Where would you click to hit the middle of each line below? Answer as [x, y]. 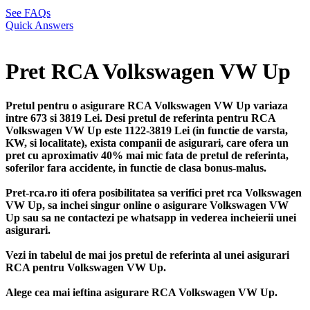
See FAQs [28, 13]
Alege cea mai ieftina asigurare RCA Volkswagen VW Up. [142, 292]
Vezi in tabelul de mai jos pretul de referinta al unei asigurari [147, 255]
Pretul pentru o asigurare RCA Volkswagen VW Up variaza [147, 105]
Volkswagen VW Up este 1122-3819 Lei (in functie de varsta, [147, 130]
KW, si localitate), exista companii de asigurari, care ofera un [147, 143]
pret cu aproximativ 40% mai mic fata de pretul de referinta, [147, 155]
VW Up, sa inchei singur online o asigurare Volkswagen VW [147, 205]
